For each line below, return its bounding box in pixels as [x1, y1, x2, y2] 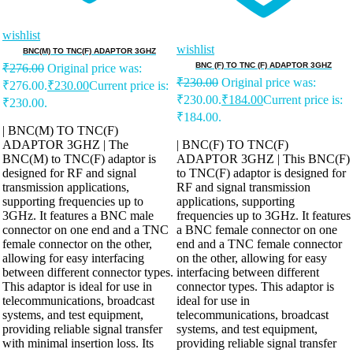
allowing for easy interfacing [2, 251, 144, 266]
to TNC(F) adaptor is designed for [176, 166, 346, 180]
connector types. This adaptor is [176, 280, 334, 294]
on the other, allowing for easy [176, 251, 327, 266]
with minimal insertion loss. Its [2, 336, 154, 351]
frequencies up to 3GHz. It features [176, 209, 351, 223]
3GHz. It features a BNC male [2, 209, 154, 223]
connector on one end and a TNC [2, 223, 169, 237]
